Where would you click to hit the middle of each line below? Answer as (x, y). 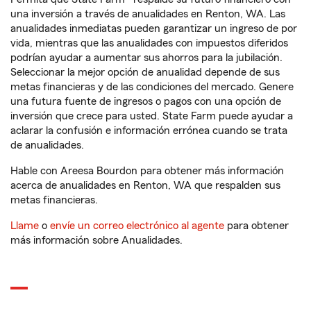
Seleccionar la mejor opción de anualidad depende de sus (145, 72)
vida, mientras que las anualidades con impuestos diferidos (149, 43)
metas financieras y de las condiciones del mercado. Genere (152, 87)
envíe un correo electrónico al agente (137, 226)
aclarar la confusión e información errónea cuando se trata (149, 131)
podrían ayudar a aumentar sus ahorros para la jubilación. (146, 58)
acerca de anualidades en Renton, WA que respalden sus (145, 185)
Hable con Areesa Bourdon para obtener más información (147, 171)
